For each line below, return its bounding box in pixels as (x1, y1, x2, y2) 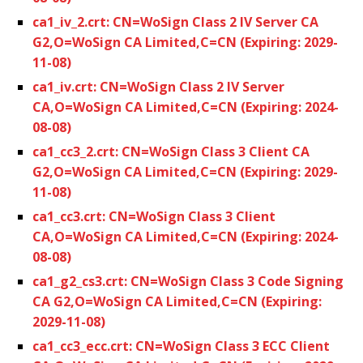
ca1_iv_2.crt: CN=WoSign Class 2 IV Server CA (32, 12, 318, 31)
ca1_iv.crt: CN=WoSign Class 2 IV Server (32, 77, 284, 96)
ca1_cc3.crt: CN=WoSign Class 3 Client (32, 207, 275, 225)
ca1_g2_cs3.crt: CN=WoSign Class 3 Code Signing (32, 271, 344, 290)
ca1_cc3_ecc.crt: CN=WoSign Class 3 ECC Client (32, 336, 330, 355)
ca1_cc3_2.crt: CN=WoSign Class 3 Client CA (32, 142, 310, 160)
